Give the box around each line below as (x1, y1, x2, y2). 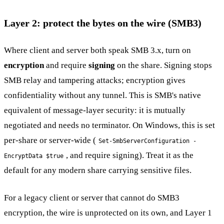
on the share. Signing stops (115, 60, 212, 70)
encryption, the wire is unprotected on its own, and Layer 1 (4, 208, 212, 218)
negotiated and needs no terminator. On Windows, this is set (4, 120, 215, 130)
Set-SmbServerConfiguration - (98, 137, 196, 144)
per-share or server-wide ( (4, 135, 96, 145)
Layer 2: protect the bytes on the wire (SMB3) (4, 17, 201, 29)
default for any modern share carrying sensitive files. (4, 165, 191, 175)
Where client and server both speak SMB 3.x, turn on (4, 45, 191, 55)
